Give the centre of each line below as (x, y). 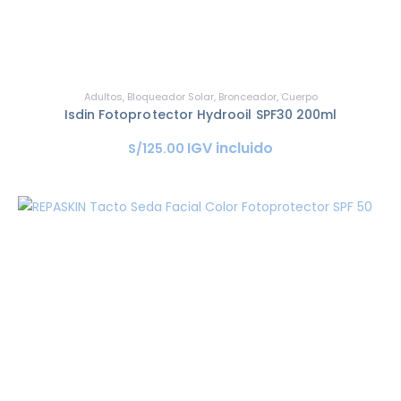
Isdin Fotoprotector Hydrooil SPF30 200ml (200, 114)
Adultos (103, 96)
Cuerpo (299, 96)
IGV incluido (230, 148)
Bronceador (247, 96)
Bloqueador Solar (170, 96)
